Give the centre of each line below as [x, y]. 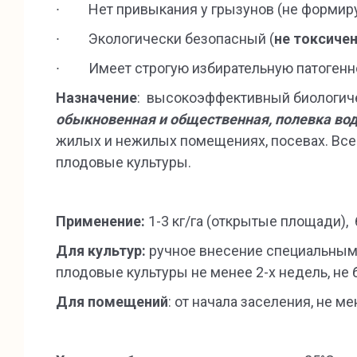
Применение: [100, 221]
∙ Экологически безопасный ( [165, 39]
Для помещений [112, 302]
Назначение [96, 98]
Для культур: [101, 251]
